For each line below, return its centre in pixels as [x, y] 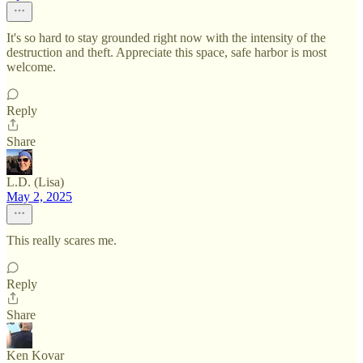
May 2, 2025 [39, 196]
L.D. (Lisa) [35, 182]
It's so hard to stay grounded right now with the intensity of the [166, 38]
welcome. [31, 67]
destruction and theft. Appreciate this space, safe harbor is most [167, 52]
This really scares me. [62, 240]
